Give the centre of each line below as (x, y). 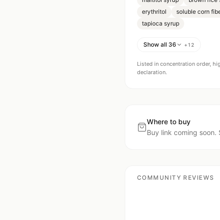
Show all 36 (160, 44)
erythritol (154, 12)
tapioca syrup (161, 23)
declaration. (152, 72)
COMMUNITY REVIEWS (176, 178)
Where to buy (169, 122)
